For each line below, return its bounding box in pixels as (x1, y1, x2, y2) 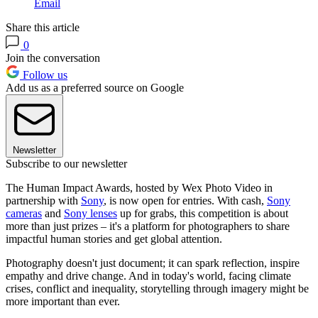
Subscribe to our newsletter (6, 158, 127, 170)
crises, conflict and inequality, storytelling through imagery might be (6, 283, 309, 295)
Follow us (20, 69, 67, 82)
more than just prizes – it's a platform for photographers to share (6, 220, 290, 233)
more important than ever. (6, 295, 120, 308)
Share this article (6, 21, 79, 34)
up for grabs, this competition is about (117, 207, 288, 220)
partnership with (6, 194, 81, 207)
